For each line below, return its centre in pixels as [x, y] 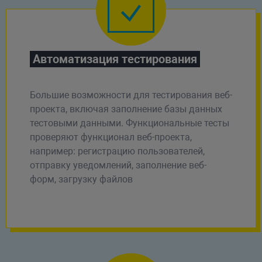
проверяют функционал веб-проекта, [111, 137]
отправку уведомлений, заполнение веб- [118, 165]
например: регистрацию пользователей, [117, 151]
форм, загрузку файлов [81, 179]
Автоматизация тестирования [115, 59]
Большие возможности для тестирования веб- [131, 95]
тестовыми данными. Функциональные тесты [129, 123]
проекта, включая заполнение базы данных [126, 109]
